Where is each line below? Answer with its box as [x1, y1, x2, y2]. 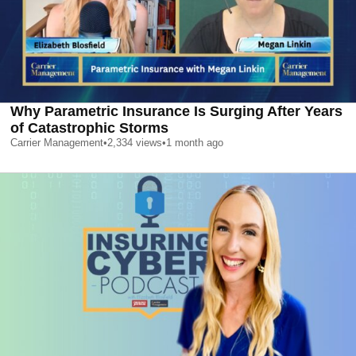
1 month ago [166, 137, 223, 149]
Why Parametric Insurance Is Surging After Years [10, 103, 342, 120]
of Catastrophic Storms [10, 120, 168, 137]
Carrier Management [10, 137, 103, 149]
